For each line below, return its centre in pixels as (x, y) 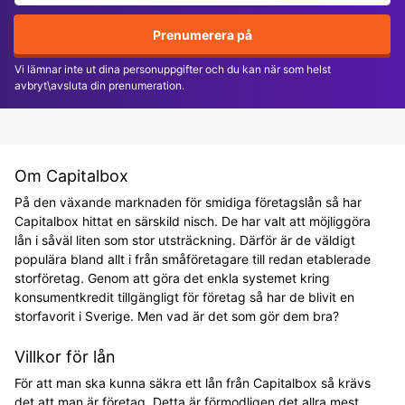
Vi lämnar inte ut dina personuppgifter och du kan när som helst (173, 69)
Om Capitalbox (71, 176)
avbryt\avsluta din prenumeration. (99, 85)
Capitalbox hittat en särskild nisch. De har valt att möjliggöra (193, 221)
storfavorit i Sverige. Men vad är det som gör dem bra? (177, 316)
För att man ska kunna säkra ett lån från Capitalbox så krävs (193, 383)
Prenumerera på (202, 34)
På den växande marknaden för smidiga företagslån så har (188, 202)
